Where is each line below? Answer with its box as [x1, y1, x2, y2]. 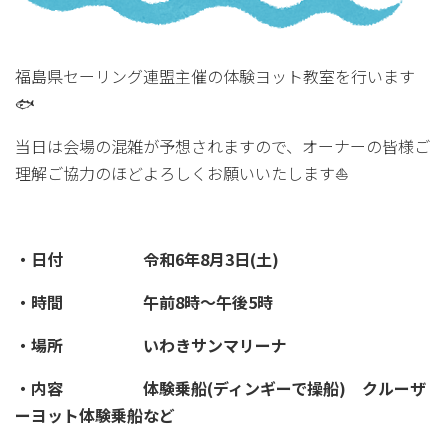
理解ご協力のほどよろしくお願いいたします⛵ [15, 161, 349, 186]
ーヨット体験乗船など [15, 403, 175, 428]
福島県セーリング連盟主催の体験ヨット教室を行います [15, 64, 415, 89]
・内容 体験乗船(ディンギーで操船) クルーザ [15, 376, 426, 401]
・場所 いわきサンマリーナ [15, 333, 287, 358]
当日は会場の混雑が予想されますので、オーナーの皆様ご [15, 134, 430, 159]
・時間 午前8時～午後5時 [15, 290, 273, 315]
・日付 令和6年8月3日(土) [15, 247, 279, 272]
